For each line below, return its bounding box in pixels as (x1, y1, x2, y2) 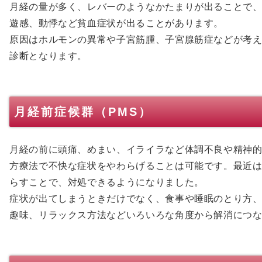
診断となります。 (9, 50, 88, 61)
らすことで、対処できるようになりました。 (9, 177, 204, 187)
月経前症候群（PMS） (14, 105, 152, 118)
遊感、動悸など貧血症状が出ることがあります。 (9, 18, 224, 28)
